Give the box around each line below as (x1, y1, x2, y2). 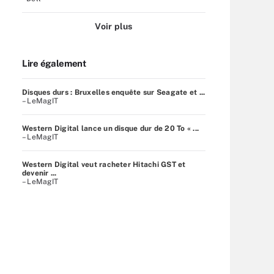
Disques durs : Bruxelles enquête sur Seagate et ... (22, 87, 206, 97)
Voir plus (95, 21, 133, 31)
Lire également (22, 57, 86, 68)
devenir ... (22, 168, 57, 177)
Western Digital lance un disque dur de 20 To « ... (22, 124, 199, 133)
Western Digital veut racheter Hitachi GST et (22, 160, 186, 169)
